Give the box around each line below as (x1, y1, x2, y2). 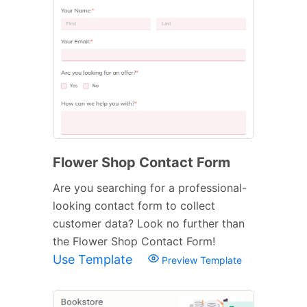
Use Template (53, 251, 136, 267)
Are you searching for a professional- (53, 180, 247, 195)
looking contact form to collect (53, 198, 215, 212)
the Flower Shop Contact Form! (53, 234, 215, 248)
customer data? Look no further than (53, 216, 245, 230)
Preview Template (159, 254, 242, 266)
